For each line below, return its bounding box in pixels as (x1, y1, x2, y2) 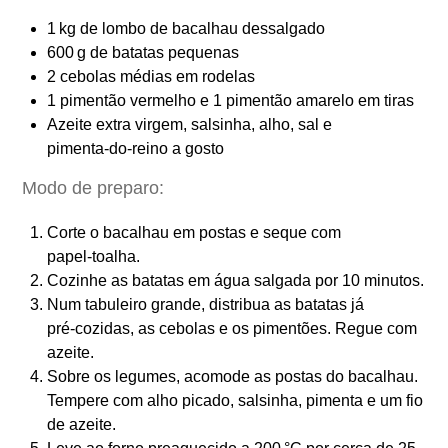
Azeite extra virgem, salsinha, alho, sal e (47, 115, 332, 133)
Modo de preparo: (22, 177, 164, 198)
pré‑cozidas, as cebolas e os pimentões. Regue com (47, 319, 417, 337)
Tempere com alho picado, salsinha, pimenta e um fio (47, 391, 423, 409)
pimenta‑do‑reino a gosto (47, 139, 224, 157)
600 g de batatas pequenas (47, 43, 239, 61)
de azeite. (47, 415, 116, 433)
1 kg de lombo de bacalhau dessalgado (47, 19, 325, 37)
